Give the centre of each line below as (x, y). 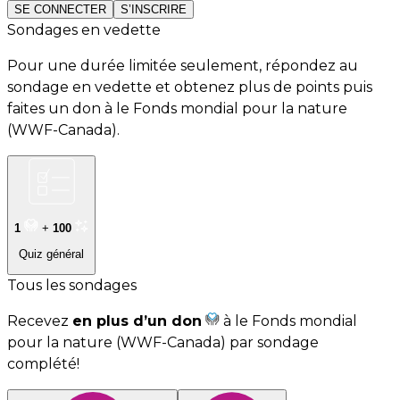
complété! (43, 363)
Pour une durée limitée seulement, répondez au (183, 65)
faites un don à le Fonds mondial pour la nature (177, 108)
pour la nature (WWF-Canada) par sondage (163, 342)
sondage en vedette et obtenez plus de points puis (190, 87)
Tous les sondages (72, 285)
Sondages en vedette (84, 29)
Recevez (40, 321)
